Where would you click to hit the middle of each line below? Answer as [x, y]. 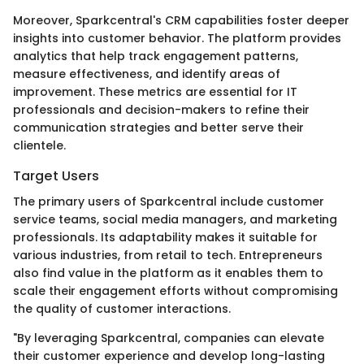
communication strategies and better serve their [158, 128]
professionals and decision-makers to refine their [161, 110]
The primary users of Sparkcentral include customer [169, 202]
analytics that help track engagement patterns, [156, 56]
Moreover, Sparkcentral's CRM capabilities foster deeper [181, 21]
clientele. [39, 146]
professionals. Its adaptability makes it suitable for [165, 238]
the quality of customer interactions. [122, 309]
